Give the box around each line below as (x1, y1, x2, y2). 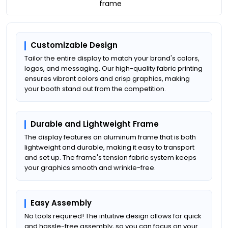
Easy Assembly (31, 197, 92, 208)
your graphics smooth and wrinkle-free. (24, 162, 156, 173)
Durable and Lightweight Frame (31, 118, 159, 129)
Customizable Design (31, 39, 118, 50)
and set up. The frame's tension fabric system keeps (24, 152, 196, 162)
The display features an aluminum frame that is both (24, 132, 196, 142)
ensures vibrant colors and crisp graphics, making (24, 73, 190, 83)
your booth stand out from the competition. (24, 83, 166, 94)
